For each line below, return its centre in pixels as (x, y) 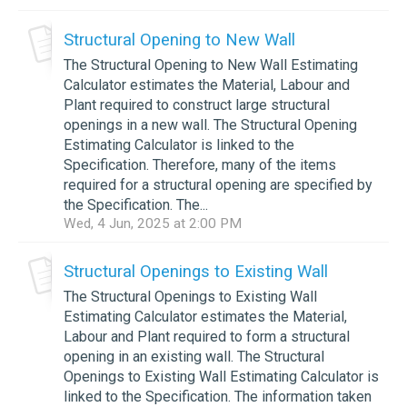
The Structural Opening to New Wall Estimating (211, 65)
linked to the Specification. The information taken (218, 396)
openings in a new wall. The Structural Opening (210, 124)
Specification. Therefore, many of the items (200, 164)
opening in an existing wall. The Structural (194, 356)
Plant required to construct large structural (197, 104)
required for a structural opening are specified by (218, 184)
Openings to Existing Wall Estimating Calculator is (221, 376)
